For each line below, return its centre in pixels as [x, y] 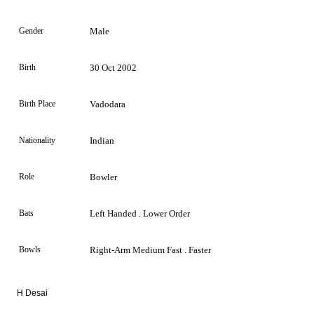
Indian [102, 140]
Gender [31, 30]
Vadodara [108, 104]
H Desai [32, 293]
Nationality [37, 140]
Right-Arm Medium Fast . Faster [150, 250]
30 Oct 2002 [113, 67]
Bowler [103, 177]
